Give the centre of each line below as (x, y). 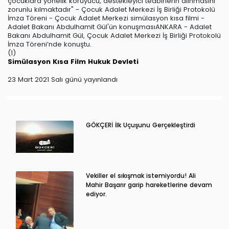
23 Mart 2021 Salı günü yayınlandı (63, 79)
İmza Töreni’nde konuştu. (50, 44)
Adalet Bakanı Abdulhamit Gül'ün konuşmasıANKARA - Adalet (110, 27)
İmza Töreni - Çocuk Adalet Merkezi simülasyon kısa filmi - (106, 18)
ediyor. (96, 194)
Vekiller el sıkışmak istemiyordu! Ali (141, 176)
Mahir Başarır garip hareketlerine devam (149, 185)
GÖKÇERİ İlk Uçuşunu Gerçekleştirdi (140, 125)
